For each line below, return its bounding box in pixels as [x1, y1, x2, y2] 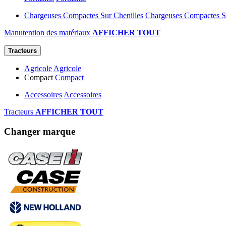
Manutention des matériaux [4, 28, 92, 37]
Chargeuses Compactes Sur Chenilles [24, 11, 143, 20]
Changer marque [4, 126, 75, 137]
